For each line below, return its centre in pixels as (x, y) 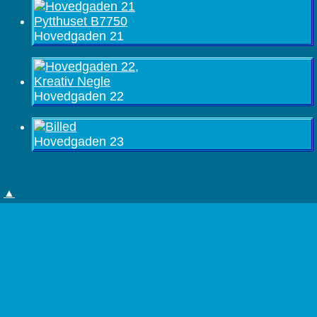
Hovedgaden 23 (79, 141)
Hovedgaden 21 (79, 36)
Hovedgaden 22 (79, 96)
